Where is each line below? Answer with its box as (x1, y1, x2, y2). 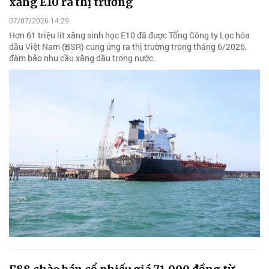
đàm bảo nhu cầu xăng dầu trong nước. (9, 52, 156, 64)
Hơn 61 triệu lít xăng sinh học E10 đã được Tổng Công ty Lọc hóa (9, 29, 250, 41)
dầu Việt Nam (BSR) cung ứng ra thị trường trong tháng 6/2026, (9, 41, 247, 53)
